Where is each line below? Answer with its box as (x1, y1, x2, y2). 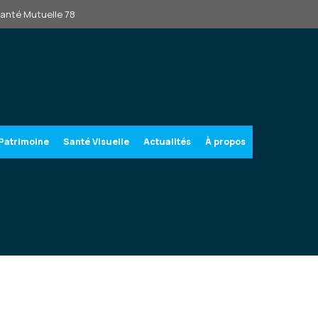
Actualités (143, 136, 191, 148)
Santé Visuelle (63, 136, 129, 148)
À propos (205, 136, 246, 148)
